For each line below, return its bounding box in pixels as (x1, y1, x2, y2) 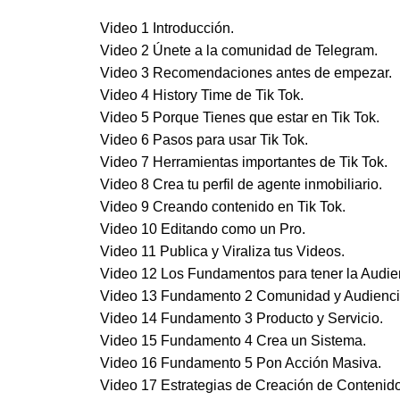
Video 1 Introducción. (100, 21, 234, 37)
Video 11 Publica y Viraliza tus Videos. (100, 244, 345, 260)
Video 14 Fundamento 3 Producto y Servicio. (100, 311, 383, 327)
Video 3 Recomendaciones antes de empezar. (100, 65, 392, 81)
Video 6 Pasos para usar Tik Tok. (100, 132, 308, 148)
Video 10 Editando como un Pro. (100, 221, 305, 237)
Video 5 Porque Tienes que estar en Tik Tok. (100, 110, 379, 126)
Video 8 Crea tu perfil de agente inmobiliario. (100, 177, 382, 193)
